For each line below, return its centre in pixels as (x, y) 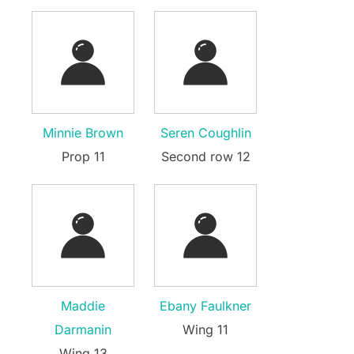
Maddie (83, 305)
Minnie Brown (83, 132)
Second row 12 (205, 156)
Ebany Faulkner (205, 305)
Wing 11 (205, 329)
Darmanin (83, 329)
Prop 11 (83, 156)
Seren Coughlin (205, 132)
